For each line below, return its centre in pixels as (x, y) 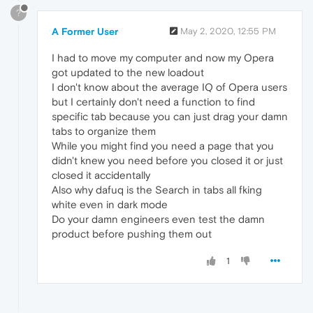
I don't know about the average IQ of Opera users (169, 87)
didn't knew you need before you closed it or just (167, 161)
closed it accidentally (101, 175)
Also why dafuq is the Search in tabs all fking (157, 190)
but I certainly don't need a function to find (153, 102)
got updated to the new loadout (128, 73)
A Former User (85, 32)
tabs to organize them (104, 131)
